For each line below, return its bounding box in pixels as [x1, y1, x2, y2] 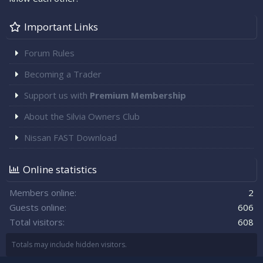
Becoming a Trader [24, 68, 102, 80]
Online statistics [23, 162, 97, 176]
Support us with [24, 89, 90, 101]
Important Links [24, 19, 98, 33]
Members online [9, 186, 75, 198]
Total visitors [9, 215, 63, 228]
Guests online [9, 201, 65, 213]
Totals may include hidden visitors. [12, 239, 127, 249]
